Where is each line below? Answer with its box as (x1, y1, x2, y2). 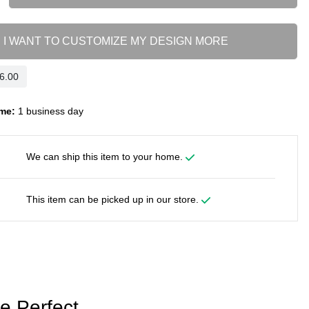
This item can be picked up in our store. (26, 194, 201, 206)
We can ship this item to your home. (26, 151, 186, 163)
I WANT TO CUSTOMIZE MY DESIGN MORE (3, 35, 228, 48)
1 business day (14, 106, 83, 117)
